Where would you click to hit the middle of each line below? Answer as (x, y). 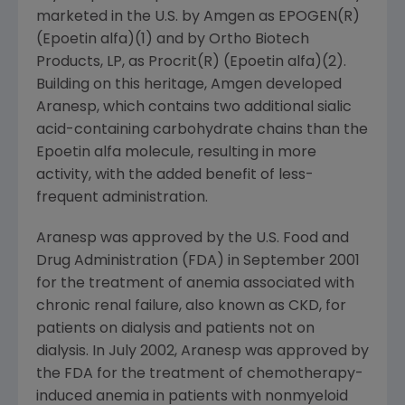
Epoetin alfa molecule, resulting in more (176, 153)
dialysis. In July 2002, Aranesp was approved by (202, 352)
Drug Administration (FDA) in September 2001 (198, 261)
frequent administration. (122, 198)
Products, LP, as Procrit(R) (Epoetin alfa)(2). (191, 62)
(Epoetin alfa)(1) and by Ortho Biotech (173, 40)
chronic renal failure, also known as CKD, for (191, 306)
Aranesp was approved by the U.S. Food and (193, 239)
